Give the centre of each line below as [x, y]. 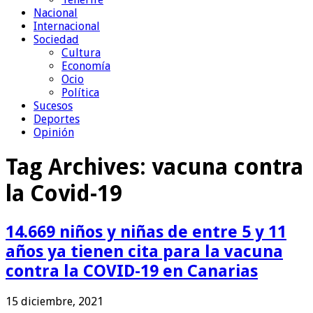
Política [80, 92]
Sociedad [56, 39]
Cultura [81, 52]
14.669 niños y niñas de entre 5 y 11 [146, 232]
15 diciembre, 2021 [54, 301]
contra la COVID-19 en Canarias [132, 271]
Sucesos [53, 105]
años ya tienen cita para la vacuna [144, 251]
